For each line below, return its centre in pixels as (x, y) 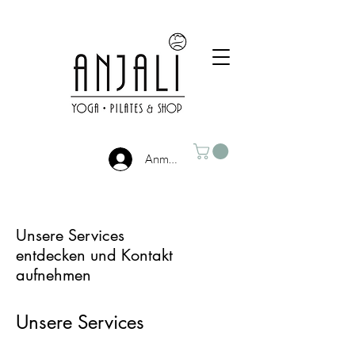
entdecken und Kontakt (94, 255)
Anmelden (171, 159)
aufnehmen (53, 275)
